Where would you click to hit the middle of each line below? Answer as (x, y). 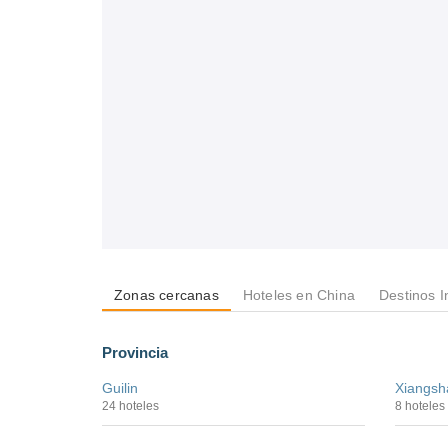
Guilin (120, 388)
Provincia (135, 352)
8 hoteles (419, 406)
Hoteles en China (299, 295)
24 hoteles (130, 406)
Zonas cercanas (166, 295)
